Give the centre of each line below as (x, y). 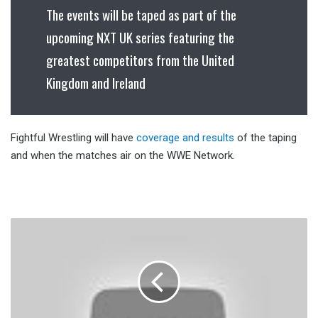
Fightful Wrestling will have (73, 138)
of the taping (265, 138)
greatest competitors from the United (140, 60)
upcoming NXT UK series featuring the (140, 37)
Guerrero (28, 240)
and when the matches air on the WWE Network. (123, 156)
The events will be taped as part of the (141, 15)
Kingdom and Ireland (96, 83)
